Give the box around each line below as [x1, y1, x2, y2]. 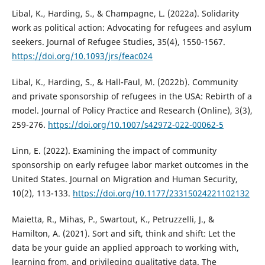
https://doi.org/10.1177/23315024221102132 [72, 187, 250, 199]
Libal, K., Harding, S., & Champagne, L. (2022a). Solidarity [11, 7, 239, 19]
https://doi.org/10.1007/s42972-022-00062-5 [47, 118, 224, 130]
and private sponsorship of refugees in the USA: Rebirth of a [11, 90, 252, 102]
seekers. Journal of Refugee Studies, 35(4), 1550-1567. [11, 35, 225, 47]
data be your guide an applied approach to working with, [11, 241, 239, 253]
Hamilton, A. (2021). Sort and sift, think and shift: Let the [11, 227, 235, 239]
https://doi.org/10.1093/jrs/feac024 [11, 50, 153, 62]
